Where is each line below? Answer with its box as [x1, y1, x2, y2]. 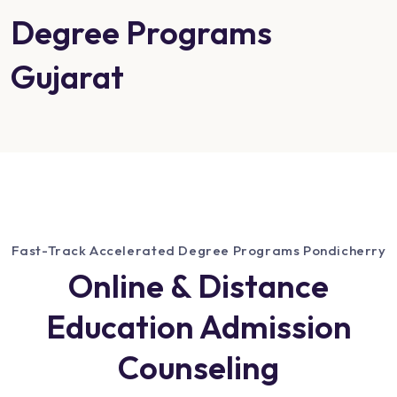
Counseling [118, 347, 279, 388]
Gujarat [11, 57, 124, 97]
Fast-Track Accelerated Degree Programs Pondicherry [11, 242, 386, 260]
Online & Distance [68, 266, 329, 307]
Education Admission [45, 307, 352, 347]
